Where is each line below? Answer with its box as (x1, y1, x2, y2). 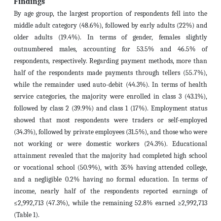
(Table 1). (14, 211, 39, 219)
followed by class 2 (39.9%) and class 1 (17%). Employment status (14, 104, 207, 112)
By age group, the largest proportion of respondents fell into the (14, 9, 207, 18)
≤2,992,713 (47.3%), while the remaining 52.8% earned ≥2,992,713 (14, 199, 207, 207)
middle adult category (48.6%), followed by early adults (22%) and (14, 21, 207, 30)
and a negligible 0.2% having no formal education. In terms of (14, 175, 207, 184)
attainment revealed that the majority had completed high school (14, 151, 207, 160)
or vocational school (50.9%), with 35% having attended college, (14, 163, 207, 172)
